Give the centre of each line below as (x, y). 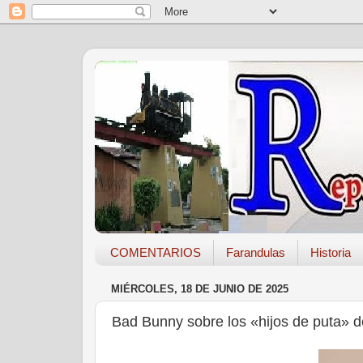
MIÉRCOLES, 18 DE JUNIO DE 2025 (200, 289)
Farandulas (255, 253)
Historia (330, 253)
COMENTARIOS (155, 253)
